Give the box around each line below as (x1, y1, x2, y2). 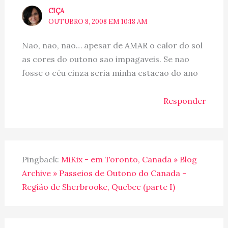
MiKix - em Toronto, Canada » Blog (61, 154, 197, 165)
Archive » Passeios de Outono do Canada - (21, 168, 186, 179)
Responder (163, 96, 207, 106)
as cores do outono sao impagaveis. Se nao (21, 54, 189, 65)
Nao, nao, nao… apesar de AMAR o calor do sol (21, 40, 203, 51)
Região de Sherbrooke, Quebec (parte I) (21, 182, 175, 192)
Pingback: (21, 154, 61, 165)
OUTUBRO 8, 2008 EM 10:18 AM (48, 17, 148, 26)
